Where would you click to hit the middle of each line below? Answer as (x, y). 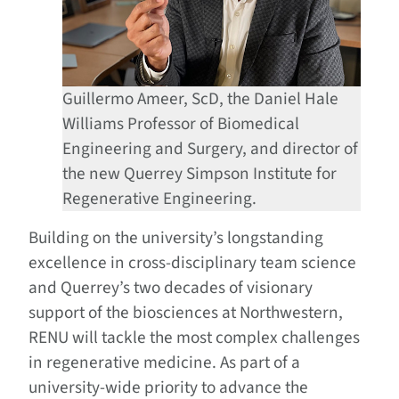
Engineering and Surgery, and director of (211, 148)
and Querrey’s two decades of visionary (171, 287)
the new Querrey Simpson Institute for (200, 173)
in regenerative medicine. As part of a (164, 362)
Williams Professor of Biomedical (181, 123)
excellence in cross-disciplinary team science (192, 262)
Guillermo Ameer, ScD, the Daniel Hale (201, 98)
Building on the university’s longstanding (176, 237)
